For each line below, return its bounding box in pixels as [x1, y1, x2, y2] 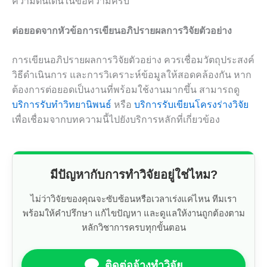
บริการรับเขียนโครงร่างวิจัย [134, 100, 249, 110]
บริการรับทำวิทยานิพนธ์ [12, 100, 111, 110]
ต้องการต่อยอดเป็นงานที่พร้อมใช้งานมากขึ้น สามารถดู [12, 85, 240, 95]
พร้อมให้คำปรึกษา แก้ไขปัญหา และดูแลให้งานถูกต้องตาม [22, 208, 245, 219]
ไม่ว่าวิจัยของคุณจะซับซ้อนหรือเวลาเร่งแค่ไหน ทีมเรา [30, 194, 237, 204]
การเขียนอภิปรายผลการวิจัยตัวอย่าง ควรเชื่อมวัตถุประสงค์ [12, 55, 254, 66]
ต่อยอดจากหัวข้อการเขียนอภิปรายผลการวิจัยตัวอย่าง [12, 26, 232, 36]
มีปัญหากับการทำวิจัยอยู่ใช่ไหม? [49, 168, 218, 182]
